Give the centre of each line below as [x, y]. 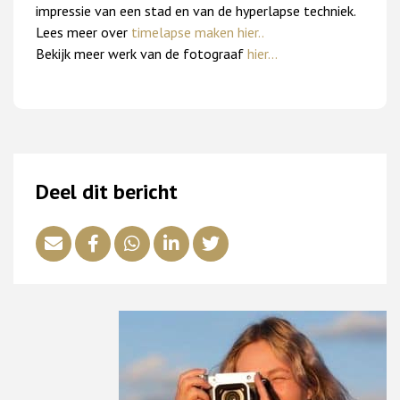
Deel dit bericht [107, 192]
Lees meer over [83, 32]
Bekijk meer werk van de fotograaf [142, 54]
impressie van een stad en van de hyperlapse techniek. [196, 11]
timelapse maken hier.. [198, 32]
